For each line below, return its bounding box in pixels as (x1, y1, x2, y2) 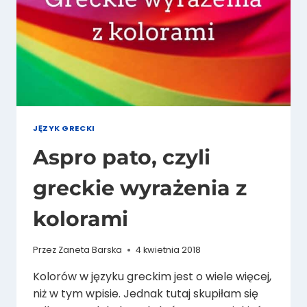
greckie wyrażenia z (33, 175, 247, 201)
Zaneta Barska (58, 243, 123, 256)
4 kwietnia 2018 (136, 243, 201, 256)
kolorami (33, 206, 128, 232)
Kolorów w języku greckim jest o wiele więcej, (33, 268, 271, 284)
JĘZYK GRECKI (33, 122, 95, 134)
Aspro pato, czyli (33, 145, 210, 171)
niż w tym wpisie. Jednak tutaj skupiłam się (33, 285, 258, 302)
